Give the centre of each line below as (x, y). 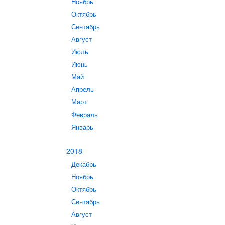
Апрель (83, 89)
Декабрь (84, 164)
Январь (82, 127)
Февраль (85, 115)
